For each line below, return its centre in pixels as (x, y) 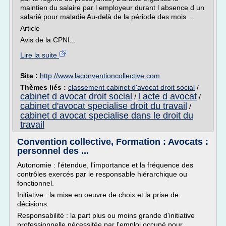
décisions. (33, 204)
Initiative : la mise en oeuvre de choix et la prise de (98, 195)
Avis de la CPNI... (48, 40)
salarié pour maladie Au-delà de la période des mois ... (107, 17)
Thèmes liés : (44, 87)
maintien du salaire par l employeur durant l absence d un (112, 8)
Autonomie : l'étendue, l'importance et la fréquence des (105, 165)
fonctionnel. (36, 183)
